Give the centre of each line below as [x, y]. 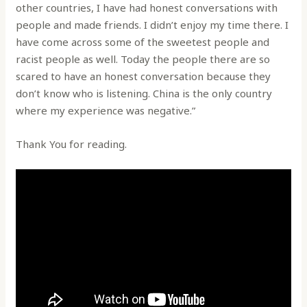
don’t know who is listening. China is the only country [144, 93]
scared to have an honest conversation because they [144, 76]
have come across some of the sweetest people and [143, 41]
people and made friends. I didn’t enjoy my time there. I [152, 24]
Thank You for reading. [72, 144]
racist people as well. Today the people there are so [143, 59]
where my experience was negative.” [106, 110]
